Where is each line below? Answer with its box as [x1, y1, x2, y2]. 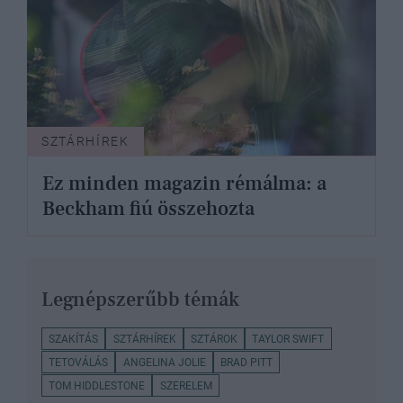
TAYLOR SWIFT [252, 332, 325, 345]
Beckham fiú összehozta [42, 196, 255, 222]
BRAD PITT [219, 355, 273, 369]
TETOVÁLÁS [49, 355, 109, 369]
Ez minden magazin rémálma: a [42, 171, 327, 197]
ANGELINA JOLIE [122, 355, 206, 369]
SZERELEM [159, 379, 212, 392]
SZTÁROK [190, 332, 237, 345]
